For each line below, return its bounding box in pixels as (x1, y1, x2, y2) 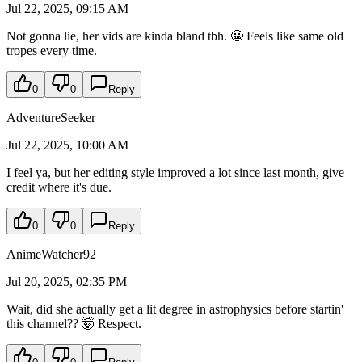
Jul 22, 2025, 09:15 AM (6, 2, 128, 16)
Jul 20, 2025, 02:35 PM (6, 275, 127, 289)
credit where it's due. (6, 180, 112, 195)
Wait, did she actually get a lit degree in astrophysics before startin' (6, 302, 343, 317)
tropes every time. (6, 44, 97, 58)
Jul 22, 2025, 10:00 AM (6, 138, 128, 153)
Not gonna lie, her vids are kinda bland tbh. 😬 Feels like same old (6, 29, 343, 44)
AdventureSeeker (6, 111, 95, 125)
